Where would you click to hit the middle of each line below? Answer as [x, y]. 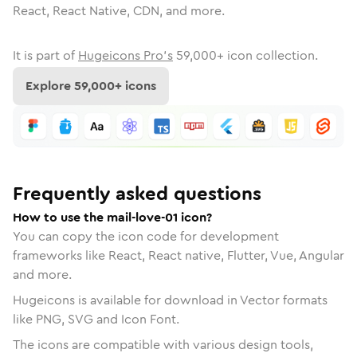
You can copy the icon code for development [146, 236]
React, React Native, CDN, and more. [119, 11]
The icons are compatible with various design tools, [163, 344]
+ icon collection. [267, 55]
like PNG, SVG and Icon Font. [96, 319]
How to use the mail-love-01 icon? [112, 217]
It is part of [44, 55]
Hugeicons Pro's [126, 55]
